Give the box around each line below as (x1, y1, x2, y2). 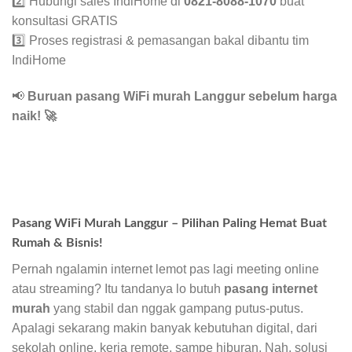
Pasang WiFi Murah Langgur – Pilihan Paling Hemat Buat (12, 217, 327, 230)
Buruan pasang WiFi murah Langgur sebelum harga (27, 89, 337, 103)
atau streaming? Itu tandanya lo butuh (12, 282, 224, 296)
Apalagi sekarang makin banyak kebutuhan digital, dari (12, 321, 317, 335)
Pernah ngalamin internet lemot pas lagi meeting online (12, 262, 319, 277)
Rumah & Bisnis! (12, 236, 103, 250)
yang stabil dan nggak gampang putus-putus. (50, 302, 303, 316)
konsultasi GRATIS (12, 14, 118, 28)
